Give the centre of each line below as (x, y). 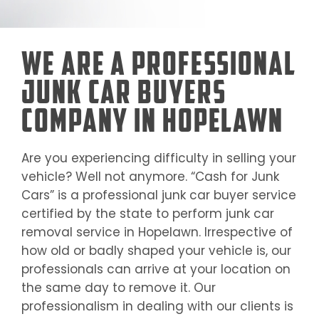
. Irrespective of (246, 232)
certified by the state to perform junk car (148, 214)
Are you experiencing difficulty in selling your (159, 158)
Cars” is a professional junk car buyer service (159, 195)
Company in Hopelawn (153, 120)
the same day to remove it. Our (119, 288)
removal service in (80, 232)
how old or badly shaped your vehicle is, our (156, 251)
